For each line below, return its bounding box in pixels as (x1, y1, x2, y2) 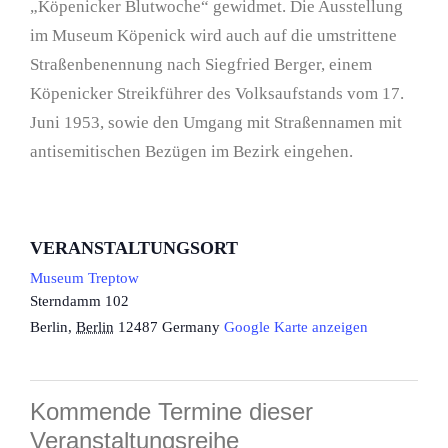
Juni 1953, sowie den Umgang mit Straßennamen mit (30, 113, 402, 133)
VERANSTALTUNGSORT (30, 238, 238, 259)
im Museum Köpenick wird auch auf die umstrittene (30, 26, 397, 46)
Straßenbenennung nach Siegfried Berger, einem (30, 55, 372, 75)
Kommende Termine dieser (30, 398, 313, 426)
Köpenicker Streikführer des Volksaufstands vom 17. (30, 84, 404, 104)
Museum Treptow (30, 270, 139, 287)
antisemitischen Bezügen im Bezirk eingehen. (30, 142, 353, 162)
